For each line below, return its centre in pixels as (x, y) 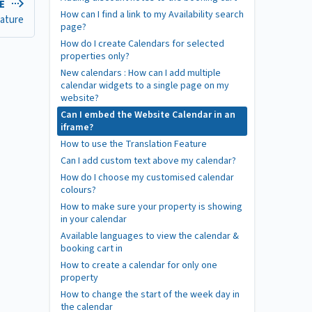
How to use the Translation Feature (134, 144)
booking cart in (92, 249)
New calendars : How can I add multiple (141, 73)
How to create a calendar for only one (139, 265)
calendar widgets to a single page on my (145, 86)
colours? (78, 190)
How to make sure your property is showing (151, 207)
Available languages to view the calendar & (150, 236)
